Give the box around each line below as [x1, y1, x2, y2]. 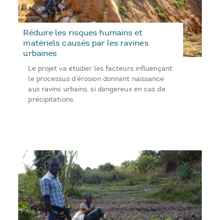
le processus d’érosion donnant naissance [28, 75, 165, 83]
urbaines [23, 48, 57, 58]
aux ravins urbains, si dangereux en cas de [28, 85, 165, 94]
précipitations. [28, 95, 75, 104]
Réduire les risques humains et [23, 27, 143, 38]
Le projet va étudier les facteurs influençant [28, 64, 172, 73]
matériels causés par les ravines [23, 38, 149, 48]
